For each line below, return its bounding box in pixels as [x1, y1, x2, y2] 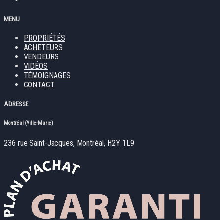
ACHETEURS [24, 42, 63, 52]
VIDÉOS [24, 61, 48, 71]
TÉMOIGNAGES [24, 70, 71, 80]
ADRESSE [4, 100, 28, 108]
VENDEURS [24, 52, 59, 61]
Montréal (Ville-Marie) [4, 120, 53, 127]
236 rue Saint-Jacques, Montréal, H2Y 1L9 [4, 138, 134, 148]
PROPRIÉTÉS [24, 33, 65, 43]
